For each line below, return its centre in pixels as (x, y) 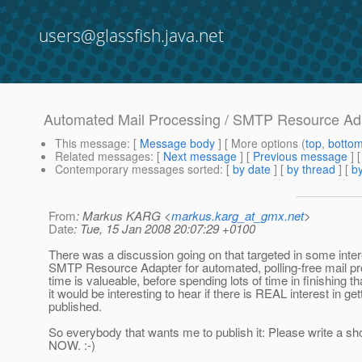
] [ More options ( (260, 143)
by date (252, 169)
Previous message (300, 156)
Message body (177, 143)
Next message (200, 156)
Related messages (103, 156)
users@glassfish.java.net (131, 36)
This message (91, 143)
